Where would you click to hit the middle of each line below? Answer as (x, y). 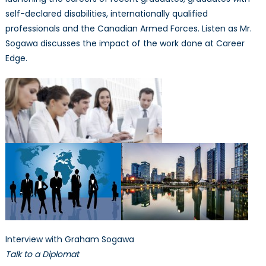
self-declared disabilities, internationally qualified (106, 13)
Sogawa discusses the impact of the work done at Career (125, 43)
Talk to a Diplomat (42, 254)
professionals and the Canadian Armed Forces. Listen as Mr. (128, 28)
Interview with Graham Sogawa (69, 240)
